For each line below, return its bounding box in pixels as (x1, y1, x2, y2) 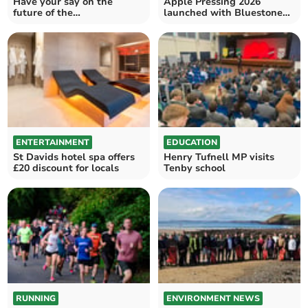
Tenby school (164, 162, 225, 175)
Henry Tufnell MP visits (164, 151, 274, 164)
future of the (13, 5, 74, 19)
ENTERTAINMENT (16, 137, 90, 148)
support (164, 16, 201, 30)
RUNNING (16, 292, 56, 304)
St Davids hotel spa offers (13, 151, 135, 164)
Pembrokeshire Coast (13, 16, 114, 30)
